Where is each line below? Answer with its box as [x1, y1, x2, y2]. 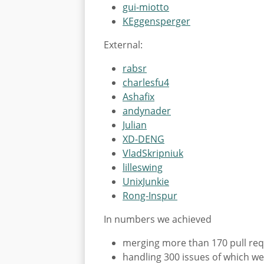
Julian [123, 118, 147, 132]
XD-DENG [123, 133, 164, 146]
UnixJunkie [123, 175, 169, 189]
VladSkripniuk [123, 147, 183, 160]
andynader [123, 104, 171, 118]
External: [104, 38, 143, 52]
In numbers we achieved [104, 213, 212, 226]
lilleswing [123, 161, 163, 174]
